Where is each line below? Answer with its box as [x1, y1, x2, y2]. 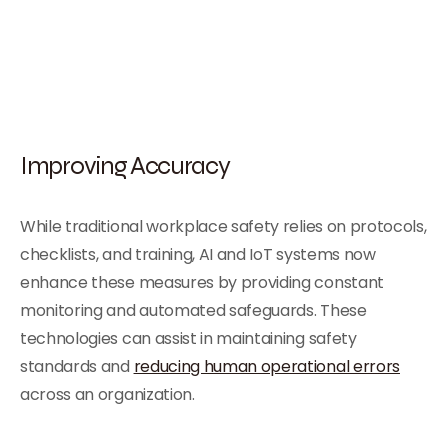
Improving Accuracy [20, 149, 230, 181]
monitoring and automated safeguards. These [20, 299, 367, 322]
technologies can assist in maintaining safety [20, 327, 357, 350]
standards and [20, 355, 134, 378]
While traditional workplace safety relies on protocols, [20, 215, 427, 238]
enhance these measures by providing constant [20, 271, 384, 294]
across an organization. [20, 383, 195, 406]
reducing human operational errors [133, 355, 400, 378]
